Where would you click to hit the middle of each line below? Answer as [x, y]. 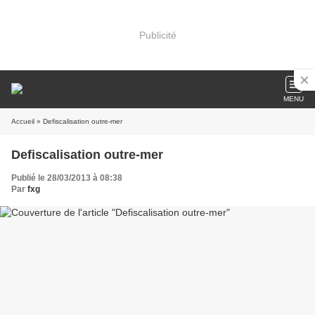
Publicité [157, 35]
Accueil [23, 121]
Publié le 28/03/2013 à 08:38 [67, 178]
